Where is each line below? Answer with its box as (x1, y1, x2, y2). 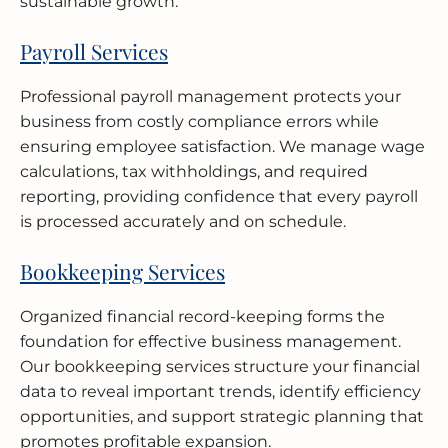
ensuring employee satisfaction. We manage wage (20, 136, 425, 156)
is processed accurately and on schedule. (20, 211, 346, 231)
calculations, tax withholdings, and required (20, 161, 368, 181)
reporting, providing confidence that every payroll (20, 186, 418, 206)
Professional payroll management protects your (20, 86, 401, 106)
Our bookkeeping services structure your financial (20, 356, 420, 376)
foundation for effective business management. (20, 331, 401, 351)
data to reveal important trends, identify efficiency (20, 381, 421, 401)
